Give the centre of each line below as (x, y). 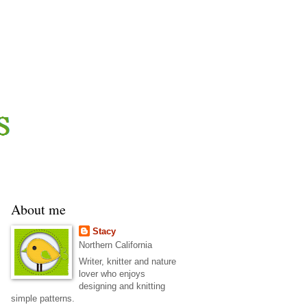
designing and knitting (122, 286)
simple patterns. (43, 299)
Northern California (115, 245)
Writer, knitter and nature (127, 262)
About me (38, 209)
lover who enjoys (112, 274)
